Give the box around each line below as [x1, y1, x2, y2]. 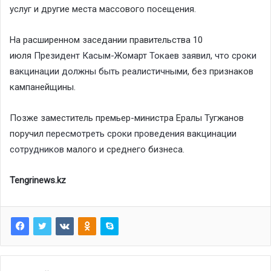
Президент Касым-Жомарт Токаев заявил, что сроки [34, 50, 256, 62]
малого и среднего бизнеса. [64, 144, 184, 155]
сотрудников [10, 144, 64, 155]
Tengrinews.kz [10, 175, 66, 186]
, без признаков [188, 66, 253, 77]
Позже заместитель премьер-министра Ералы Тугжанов [10, 113, 244, 124]
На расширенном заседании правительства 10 [10, 34, 203, 46]
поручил [10, 128, 46, 140]
